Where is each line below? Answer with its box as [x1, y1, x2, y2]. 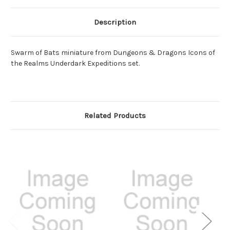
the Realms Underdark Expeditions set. [11, 59, 140, 68]
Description [94, 17, 136, 27]
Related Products [84, 110, 146, 120]
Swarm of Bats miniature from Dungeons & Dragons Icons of [11, 48, 215, 57]
